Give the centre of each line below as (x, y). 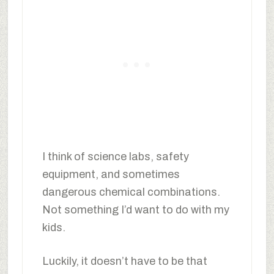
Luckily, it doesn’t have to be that (124, 261)
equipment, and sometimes (111, 174)
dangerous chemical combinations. (131, 192)
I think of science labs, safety (115, 156)
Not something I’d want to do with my (135, 209)
